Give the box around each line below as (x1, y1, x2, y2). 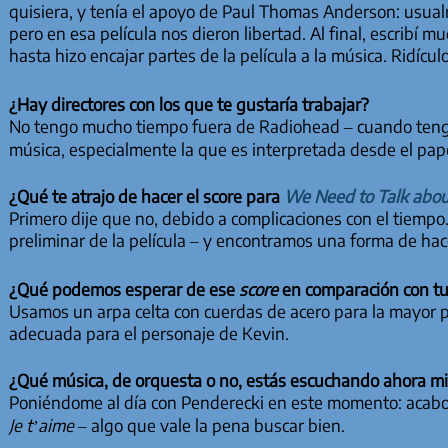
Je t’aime (8, 414, 74, 437)
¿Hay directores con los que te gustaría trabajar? (8, 92, 369, 115)
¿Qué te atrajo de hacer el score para (8, 185, 284, 208)
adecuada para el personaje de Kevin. (8, 321, 289, 344)
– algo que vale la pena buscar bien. (73, 414, 345, 437)
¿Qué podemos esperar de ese (8, 277, 239, 300)
